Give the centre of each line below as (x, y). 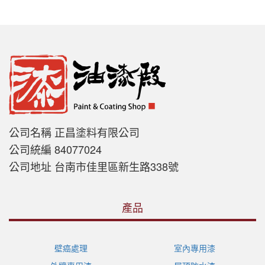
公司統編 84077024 (55, 149)
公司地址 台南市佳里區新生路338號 (94, 166)
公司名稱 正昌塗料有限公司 (74, 132)
